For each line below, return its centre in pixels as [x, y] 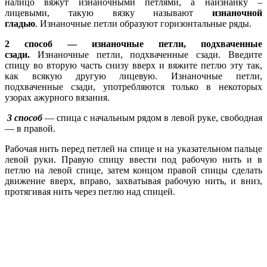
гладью [20, 23]
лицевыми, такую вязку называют [108, 13]
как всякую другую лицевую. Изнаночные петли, [133, 76]
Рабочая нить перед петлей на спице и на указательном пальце [133, 148]
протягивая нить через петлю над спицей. [90, 191]
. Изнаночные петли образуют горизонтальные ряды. [143, 23]
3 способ [25, 117]
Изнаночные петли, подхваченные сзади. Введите [146, 54]
